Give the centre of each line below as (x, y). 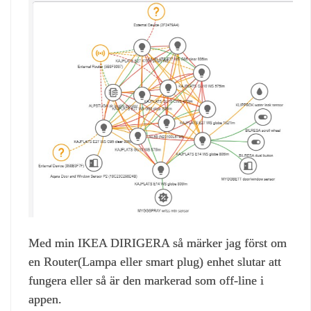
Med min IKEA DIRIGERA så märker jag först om (158, 243)
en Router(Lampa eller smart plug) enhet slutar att (155, 261)
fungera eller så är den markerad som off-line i (146, 280)
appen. (45, 299)
